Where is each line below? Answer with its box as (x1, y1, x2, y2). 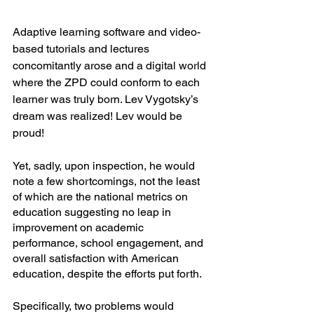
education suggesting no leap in (13, 205, 174, 219)
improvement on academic (13, 221, 146, 235)
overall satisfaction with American (13, 252, 182, 266)
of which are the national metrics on (13, 190, 191, 204)
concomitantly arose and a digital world (13, 59, 209, 73)
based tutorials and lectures (13, 42, 152, 56)
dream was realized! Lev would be (13, 109, 185, 123)
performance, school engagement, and (13, 236, 206, 250)
